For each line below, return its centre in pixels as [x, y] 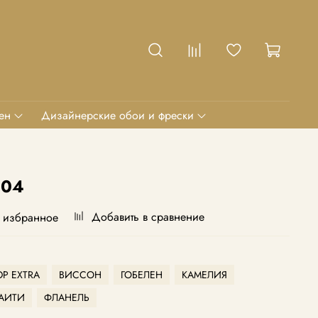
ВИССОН [80, 274]
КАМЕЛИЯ [204, 274]
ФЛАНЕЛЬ [67, 298]
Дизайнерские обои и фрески [118, 115]
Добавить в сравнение [148, 217]
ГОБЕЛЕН [142, 274]
